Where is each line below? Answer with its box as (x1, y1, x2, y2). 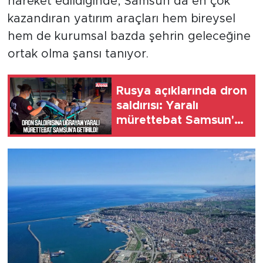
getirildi (116, 129, 160, 141)
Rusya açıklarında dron (116, 85, 247, 97)
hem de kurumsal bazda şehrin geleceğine (7, 31, 251, 43)
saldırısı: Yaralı (116, 99, 198, 112)
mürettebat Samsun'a (116, 114, 241, 126)
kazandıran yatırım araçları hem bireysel (7, 13, 235, 25)
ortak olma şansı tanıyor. (7, 48, 149, 60)
